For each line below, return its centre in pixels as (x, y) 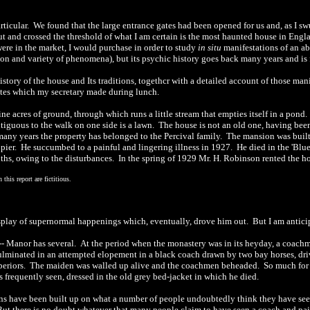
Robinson (242, 158)
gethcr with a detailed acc (194, 81)
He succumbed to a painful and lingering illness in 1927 (126, 147)
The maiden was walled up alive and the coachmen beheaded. (145, 265)
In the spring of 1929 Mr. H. (170, 158)
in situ (210, 47)
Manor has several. (41, 243)
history (186, 58)
